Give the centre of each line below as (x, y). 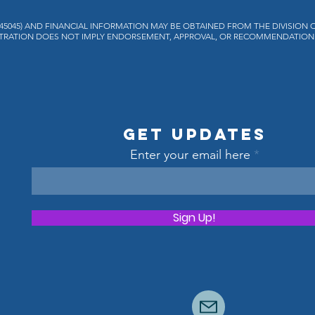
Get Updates (194, 134)
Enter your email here (190, 155)
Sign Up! (195, 218)
